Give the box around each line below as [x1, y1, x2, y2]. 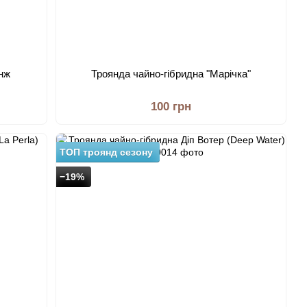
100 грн [151, 100, 192, 113]
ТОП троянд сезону [60, 147, 153, 158]
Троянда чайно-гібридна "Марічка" [91, 68, 251, 79]
